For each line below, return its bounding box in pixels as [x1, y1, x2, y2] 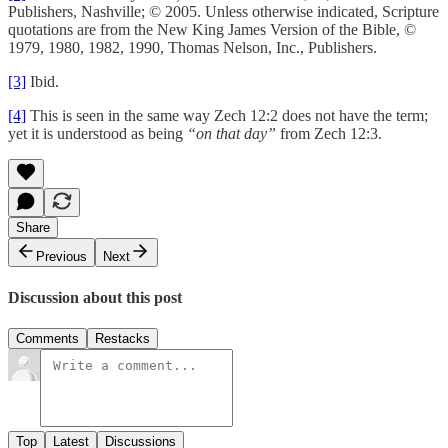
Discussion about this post [8, 288, 182, 306]
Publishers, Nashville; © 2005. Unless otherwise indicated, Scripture [8, 3, 439, 21]
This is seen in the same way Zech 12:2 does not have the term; [26, 107, 428, 125]
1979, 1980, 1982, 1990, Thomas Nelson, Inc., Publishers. [8, 39, 377, 57]
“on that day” [187, 125, 280, 143]
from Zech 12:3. [280, 125, 382, 143]
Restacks [95, 331, 150, 346]
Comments [16, 331, 79, 346]
